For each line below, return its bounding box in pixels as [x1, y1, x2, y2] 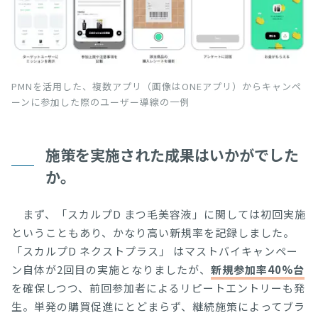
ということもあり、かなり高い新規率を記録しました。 [11, 224, 295, 240]
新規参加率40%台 [211, 261, 305, 277]
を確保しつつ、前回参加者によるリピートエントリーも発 [11, 280, 305, 295]
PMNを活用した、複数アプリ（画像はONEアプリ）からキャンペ [11, 79, 302, 93]
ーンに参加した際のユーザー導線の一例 [11, 94, 190, 109]
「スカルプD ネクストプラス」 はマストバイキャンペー [11, 243, 298, 258]
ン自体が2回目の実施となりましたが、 [11, 261, 211, 277]
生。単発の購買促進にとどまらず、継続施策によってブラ [11, 298, 305, 314]
